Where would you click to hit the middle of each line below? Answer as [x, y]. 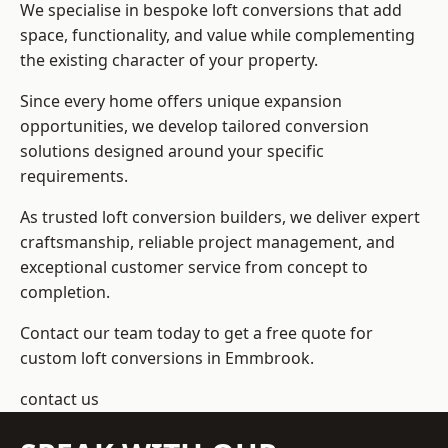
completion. [65, 292]
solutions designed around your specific [172, 151]
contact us [59, 399]
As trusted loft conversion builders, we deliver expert [220, 217]
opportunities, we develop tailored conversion [194, 126]
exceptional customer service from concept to [194, 267]
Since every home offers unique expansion [181, 101]
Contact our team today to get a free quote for [196, 333]
